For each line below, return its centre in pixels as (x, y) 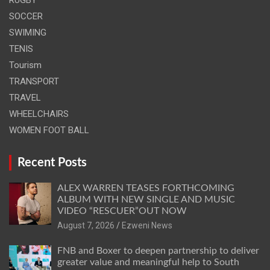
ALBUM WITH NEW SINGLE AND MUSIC (146, 199)
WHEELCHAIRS (39, 114)
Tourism (25, 65)
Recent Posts (52, 162)
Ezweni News (147, 225)
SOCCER (26, 16)
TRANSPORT (34, 81)
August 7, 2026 (86, 225)
